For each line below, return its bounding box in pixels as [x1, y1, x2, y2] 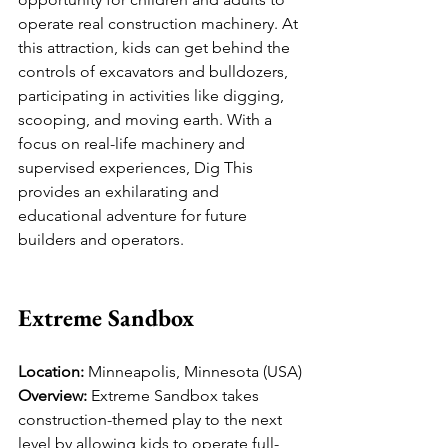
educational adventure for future [18, 206, 251, 226]
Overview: [18, 386, 87, 406]
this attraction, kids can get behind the [18, 38, 294, 58]
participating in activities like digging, [18, 86, 288, 106]
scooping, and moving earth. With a [18, 110, 276, 130]
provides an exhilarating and [18, 182, 223, 202]
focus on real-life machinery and [18, 134, 249, 154]
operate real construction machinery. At [18, 14, 302, 34]
